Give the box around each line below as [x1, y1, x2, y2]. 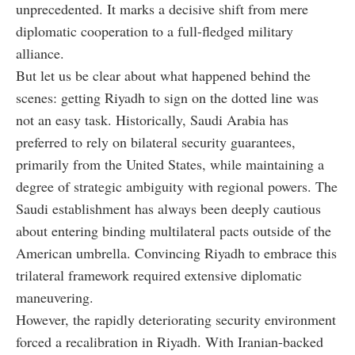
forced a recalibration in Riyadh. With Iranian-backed [16, 332, 323, 352]
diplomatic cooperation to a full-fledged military [16, 21, 293, 41]
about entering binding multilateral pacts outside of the [16, 221, 331, 241]
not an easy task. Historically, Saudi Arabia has [16, 110, 288, 130]
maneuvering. [16, 288, 94, 307]
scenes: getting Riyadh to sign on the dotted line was [16, 88, 319, 108]
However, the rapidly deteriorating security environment [16, 310, 336, 330]
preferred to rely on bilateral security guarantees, [16, 132, 296, 152]
